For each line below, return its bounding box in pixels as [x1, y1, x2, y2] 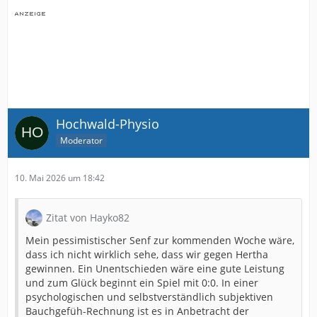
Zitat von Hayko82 [46, 211, 129, 224]
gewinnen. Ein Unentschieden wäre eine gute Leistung [25, 262, 284, 275]
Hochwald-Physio [56, 115, 159, 132]
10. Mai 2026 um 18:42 [15, 172, 105, 184]
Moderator [60, 134, 103, 146]
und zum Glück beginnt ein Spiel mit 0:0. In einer [25, 276, 258, 289]
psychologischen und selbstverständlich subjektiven [25, 290, 273, 304]
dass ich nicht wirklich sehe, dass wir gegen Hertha [25, 248, 268, 261]
